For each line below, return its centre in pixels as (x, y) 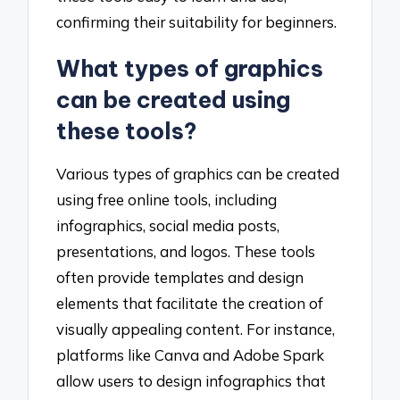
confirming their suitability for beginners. (197, 21)
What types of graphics (190, 68)
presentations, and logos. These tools (186, 252)
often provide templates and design (180, 278)
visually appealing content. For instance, (196, 329)
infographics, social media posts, (168, 226)
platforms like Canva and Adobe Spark (191, 355)
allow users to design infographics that (192, 381)
